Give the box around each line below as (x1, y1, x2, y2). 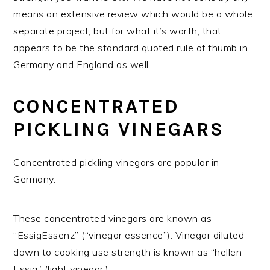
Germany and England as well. (13, 58, 151, 71)
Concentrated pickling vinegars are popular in (13, 155, 219, 168)
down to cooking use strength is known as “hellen (13, 245, 242, 258)
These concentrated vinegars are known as (13, 212, 212, 224)
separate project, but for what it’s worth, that (13, 24, 222, 37)
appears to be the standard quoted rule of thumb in (13, 41, 248, 54)
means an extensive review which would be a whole (13, 7, 253, 20)
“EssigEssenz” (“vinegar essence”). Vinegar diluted (13, 228, 245, 241)
